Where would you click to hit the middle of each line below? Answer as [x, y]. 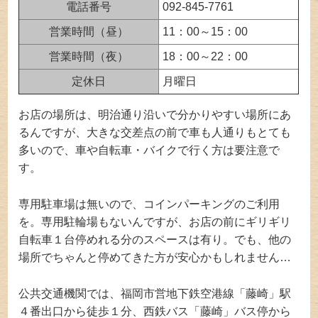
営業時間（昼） [89, 32]
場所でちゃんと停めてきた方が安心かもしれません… [155, 258]
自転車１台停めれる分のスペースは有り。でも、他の [155, 240]
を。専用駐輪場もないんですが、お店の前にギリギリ [155, 222]
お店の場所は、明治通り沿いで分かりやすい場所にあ [155, 115]
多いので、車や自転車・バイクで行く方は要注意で [149, 150]
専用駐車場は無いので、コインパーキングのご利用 [149, 204]
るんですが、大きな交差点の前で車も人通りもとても [155, 133]
